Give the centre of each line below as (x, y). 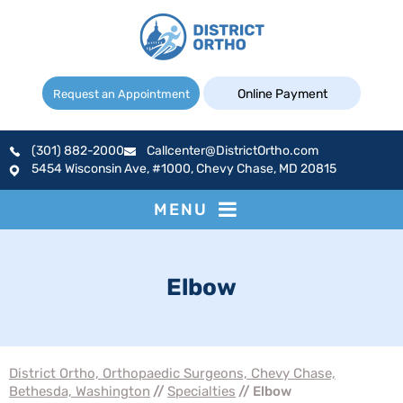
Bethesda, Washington (80, 391)
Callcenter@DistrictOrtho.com (233, 151)
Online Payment (282, 94)
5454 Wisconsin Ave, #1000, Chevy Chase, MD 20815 (184, 169)
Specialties (201, 391)
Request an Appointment (121, 94)
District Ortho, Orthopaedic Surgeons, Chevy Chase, (172, 373)
